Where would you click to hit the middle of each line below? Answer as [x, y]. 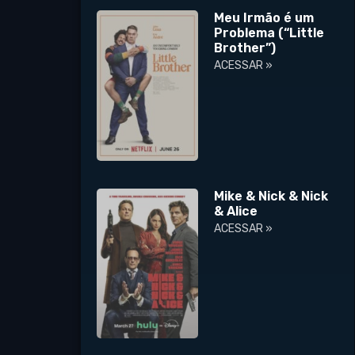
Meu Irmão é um [264, 17]
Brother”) [245, 48]
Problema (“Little [269, 32]
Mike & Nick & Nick [271, 196]
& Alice [236, 211]
